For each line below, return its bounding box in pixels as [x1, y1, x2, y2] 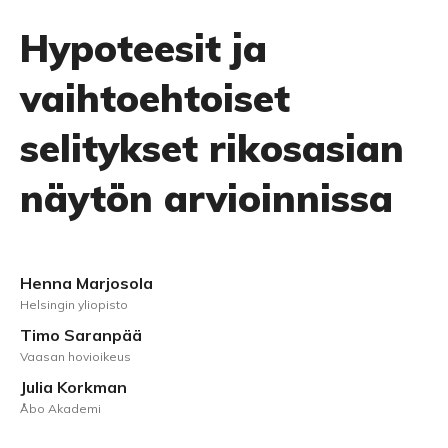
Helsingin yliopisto [20, 297, 128, 312]
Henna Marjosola [20, 273, 153, 293]
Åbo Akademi [20, 401, 101, 416]
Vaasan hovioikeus [20, 349, 131, 364]
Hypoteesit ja [20, 24, 267, 72]
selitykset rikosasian [20, 124, 404, 172]
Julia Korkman [20, 377, 127, 397]
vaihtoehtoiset [20, 74, 290, 122]
